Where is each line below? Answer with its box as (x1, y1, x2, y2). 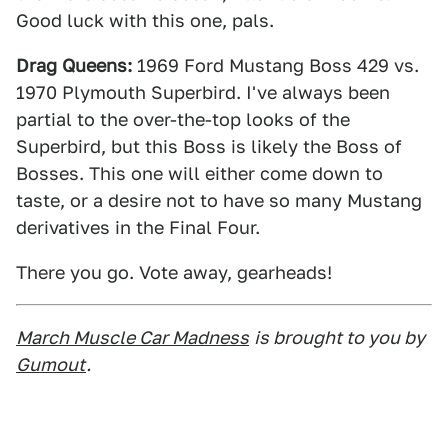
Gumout (16, 354, 86, 375)
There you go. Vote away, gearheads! (16, 262, 332, 283)
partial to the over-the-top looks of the (16, 109, 350, 130)
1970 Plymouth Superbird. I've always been (16, 82, 390, 103)
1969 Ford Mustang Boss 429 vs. (132, 55, 419, 76)
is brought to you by (254, 327, 425, 348)
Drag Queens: (16, 55, 132, 76)
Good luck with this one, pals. (16, 10, 274, 31)
